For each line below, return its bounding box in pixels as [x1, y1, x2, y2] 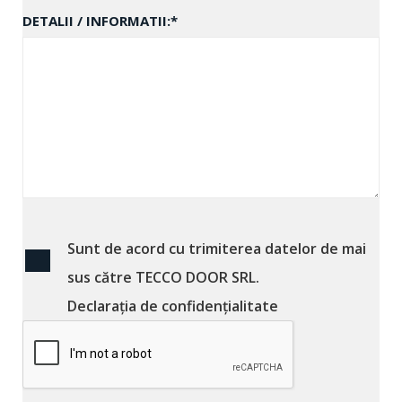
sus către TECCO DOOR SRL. [67, 267, 259, 287]
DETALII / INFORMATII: [22, 12, 170, 30]
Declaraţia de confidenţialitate [67, 296, 278, 316]
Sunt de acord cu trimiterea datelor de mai [67, 239, 366, 258]
